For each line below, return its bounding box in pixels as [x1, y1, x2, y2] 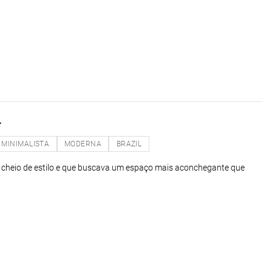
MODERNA [64, 139, 102, 148]
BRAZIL [116, 139, 142, 148]
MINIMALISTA [1, 139, 50, 148]
